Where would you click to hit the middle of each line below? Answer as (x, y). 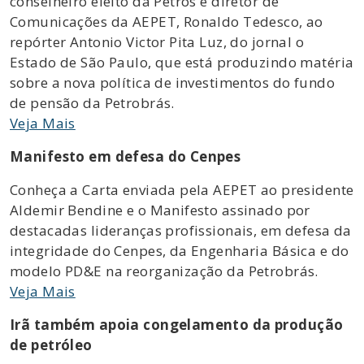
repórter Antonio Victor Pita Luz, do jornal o (157, 41)
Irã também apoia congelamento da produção (177, 324)
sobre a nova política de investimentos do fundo (172, 82)
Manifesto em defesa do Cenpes (126, 156)
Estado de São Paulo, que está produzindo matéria (182, 62)
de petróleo (51, 344)
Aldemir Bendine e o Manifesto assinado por (160, 210)
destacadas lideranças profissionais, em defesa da (181, 230)
